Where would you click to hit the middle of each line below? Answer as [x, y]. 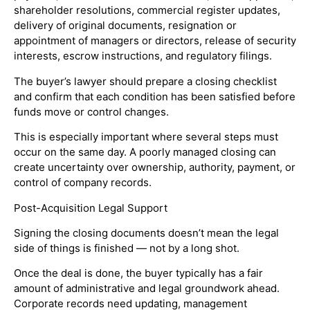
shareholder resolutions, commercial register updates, [147, 10]
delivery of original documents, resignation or [125, 26]
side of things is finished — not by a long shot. [127, 248]
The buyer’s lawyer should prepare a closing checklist [145, 81]
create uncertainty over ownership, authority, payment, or [155, 167]
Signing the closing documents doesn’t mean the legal [146, 233]
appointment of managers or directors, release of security [155, 41]
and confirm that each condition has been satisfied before [155, 96]
